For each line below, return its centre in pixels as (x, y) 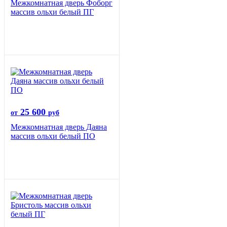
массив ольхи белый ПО (53, 136)
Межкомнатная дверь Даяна (59, 127)
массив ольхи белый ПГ (52, 12)
